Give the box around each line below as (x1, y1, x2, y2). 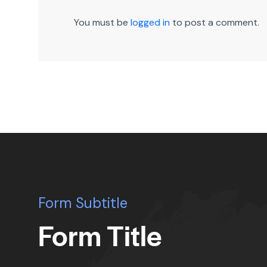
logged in (131, 15, 170, 29)
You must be (74, 15, 131, 29)
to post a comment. (170, 15, 259, 29)
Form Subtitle (38, 193, 128, 212)
